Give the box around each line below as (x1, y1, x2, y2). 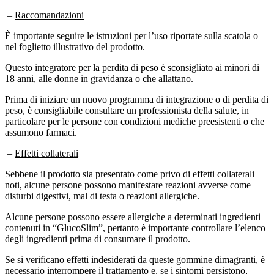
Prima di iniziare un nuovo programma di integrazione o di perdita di (5, 83, 268, 94)
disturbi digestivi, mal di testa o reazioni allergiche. (5, 179, 199, 190)
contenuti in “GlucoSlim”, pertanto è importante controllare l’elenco (5, 211, 265, 222)
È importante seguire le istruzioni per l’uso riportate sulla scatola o (5, 19, 258, 30)
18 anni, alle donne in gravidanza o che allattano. (5, 62, 193, 73)
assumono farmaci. (5, 116, 77, 127)
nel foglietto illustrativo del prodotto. (5, 30, 145, 41)
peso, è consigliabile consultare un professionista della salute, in (5, 94, 249, 105)
